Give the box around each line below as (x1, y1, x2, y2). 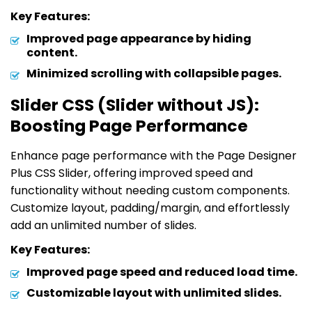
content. (26, 44, 77, 61)
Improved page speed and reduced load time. (26, 263, 297, 280)
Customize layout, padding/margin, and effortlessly (10, 199, 290, 216)
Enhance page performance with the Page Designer (10, 147, 297, 164)
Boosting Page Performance (10, 114, 248, 137)
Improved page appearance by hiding (26, 30, 251, 47)
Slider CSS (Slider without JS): (10, 93, 259, 116)
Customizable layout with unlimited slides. (26, 284, 281, 301)
